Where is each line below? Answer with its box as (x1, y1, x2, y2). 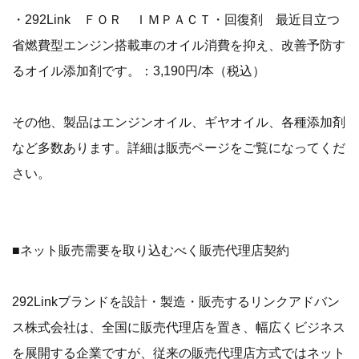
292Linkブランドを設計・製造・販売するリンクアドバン (12, 294, 340, 309)
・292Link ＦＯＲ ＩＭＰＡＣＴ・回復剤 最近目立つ (12, 12, 340, 27)
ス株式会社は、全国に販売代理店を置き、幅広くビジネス (12, 320, 345, 335)
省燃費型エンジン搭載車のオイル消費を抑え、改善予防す (12, 38, 345, 53)
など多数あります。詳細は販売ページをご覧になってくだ (12, 140, 345, 155)
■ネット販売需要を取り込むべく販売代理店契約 (12, 243, 289, 258)
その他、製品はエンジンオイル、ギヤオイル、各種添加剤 (12, 115, 345, 130)
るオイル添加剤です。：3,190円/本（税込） (12, 63, 265, 79)
